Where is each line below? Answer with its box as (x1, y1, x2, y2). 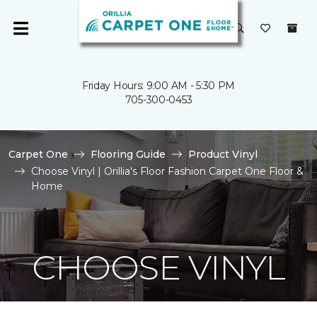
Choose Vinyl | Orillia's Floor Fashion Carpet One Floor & (31, 165, 304, 178)
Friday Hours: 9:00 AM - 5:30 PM (81, 79, 236, 92)
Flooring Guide (91, 148, 166, 161)
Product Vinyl (188, 148, 258, 161)
